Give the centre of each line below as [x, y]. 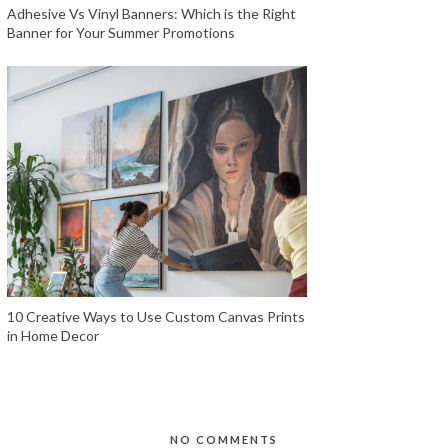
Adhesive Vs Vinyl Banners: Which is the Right [151, 13]
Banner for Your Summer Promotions [120, 32]
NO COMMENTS [223, 439]
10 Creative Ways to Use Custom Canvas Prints [155, 316]
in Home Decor [52, 335]
